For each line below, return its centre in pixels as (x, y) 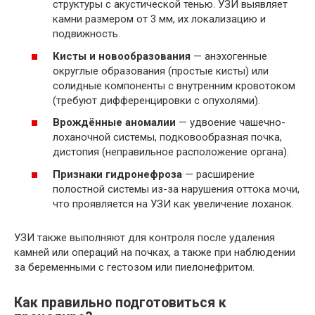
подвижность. (86, 34)
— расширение (218, 174)
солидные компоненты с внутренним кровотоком (174, 85)
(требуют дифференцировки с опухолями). (156, 100)
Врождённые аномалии (114, 122)
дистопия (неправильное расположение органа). (171, 152)
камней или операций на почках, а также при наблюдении (155, 252)
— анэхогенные (229, 56)
